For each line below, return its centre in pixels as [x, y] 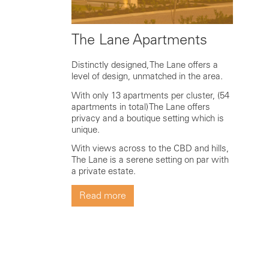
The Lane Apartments [139, 39]
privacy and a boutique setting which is [147, 118]
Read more [102, 196]
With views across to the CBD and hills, [150, 149]
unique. [85, 129]
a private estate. [103, 171]
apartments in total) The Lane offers [141, 107]
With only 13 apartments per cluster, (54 [150, 95]
